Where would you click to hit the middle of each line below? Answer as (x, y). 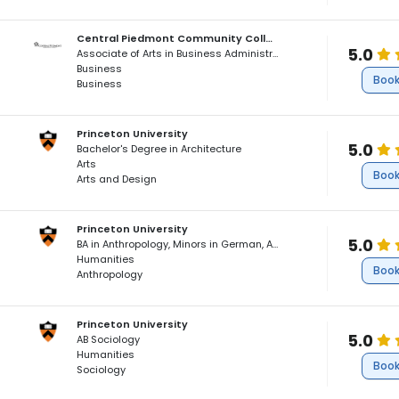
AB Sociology (109, 339)
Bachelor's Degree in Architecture (159, 149)
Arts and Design (117, 179)
